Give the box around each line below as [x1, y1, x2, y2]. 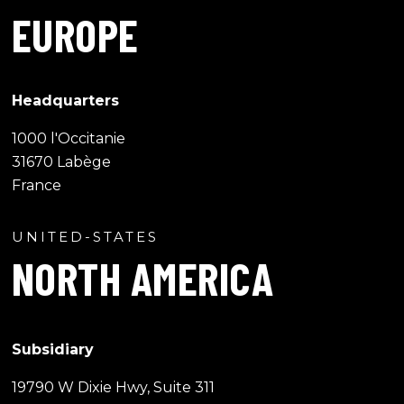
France [11, 176, 61, 194]
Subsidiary [11, 340, 94, 358]
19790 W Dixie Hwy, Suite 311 [11, 378, 215, 396]
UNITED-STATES [11, 227, 159, 245]
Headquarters [11, 91, 119, 109]
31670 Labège [11, 152, 111, 170]
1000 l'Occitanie [11, 129, 125, 147]
